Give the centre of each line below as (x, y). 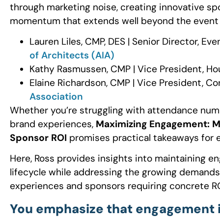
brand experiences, (53, 124)
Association (56, 97)
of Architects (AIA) (72, 55)
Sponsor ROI (38, 138)
